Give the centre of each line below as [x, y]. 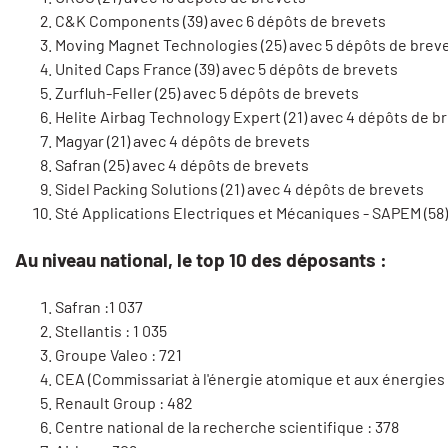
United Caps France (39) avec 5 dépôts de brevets [226, 69]
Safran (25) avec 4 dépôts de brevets [182, 165]
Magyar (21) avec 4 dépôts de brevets [182, 141]
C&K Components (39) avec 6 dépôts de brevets [220, 21]
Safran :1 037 [99, 307]
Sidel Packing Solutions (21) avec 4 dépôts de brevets [239, 189]
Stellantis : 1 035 [111, 331]
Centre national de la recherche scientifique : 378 [227, 427]
